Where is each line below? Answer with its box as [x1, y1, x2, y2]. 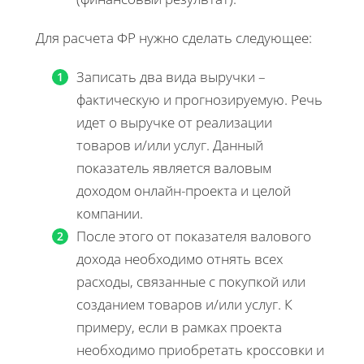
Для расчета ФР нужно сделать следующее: [36, 28, 312, 48]
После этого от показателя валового [76, 227, 311, 246]
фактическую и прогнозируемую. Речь [76, 90, 323, 110]
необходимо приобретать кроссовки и [76, 340, 324, 360]
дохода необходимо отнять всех [76, 249, 283, 269]
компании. [76, 204, 143, 223]
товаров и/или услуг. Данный [76, 136, 263, 155]
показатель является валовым [76, 158, 271, 178]
